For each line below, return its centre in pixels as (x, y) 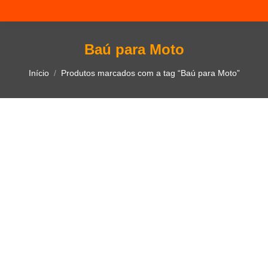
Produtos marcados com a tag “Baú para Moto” (150, 73)
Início (39, 73)
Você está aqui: (63, 67)
